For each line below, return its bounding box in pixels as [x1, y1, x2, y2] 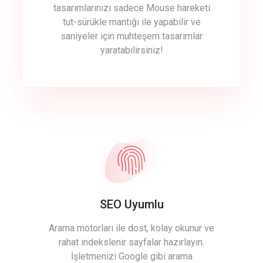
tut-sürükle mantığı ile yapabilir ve [62, 16, 201, 28]
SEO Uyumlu [99, 197, 164, 212]
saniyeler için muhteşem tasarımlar [60, 31, 203, 42]
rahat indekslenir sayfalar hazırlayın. [59, 237, 204, 248]
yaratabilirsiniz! [100, 45, 163, 56]
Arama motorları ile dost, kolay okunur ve [49, 222, 214, 234]
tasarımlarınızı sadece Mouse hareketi [53, 2, 210, 14]
